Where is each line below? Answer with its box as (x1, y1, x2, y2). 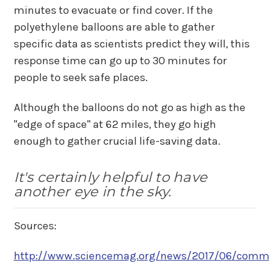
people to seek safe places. (13, 70, 148, 84)
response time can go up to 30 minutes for (13, 53, 227, 67)
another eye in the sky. (13, 183, 175, 200)
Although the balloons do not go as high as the (13, 101, 246, 115)
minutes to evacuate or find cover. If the (13, 3, 213, 17)
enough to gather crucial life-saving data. (13, 134, 220, 148)
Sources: (13, 219, 56, 232)
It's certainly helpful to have (13, 168, 207, 186)
